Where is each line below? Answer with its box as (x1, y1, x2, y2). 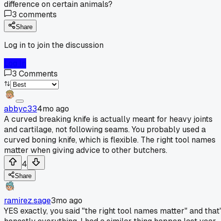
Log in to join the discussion (4, 39, 104, 50)
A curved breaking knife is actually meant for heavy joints (4, 113, 213, 124)
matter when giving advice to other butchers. (4, 145, 167, 155)
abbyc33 (4, 103, 37, 114)
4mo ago (37, 103, 69, 114)
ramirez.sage (4, 195, 51, 206)
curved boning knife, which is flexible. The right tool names (4, 134, 216, 145)
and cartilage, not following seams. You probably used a (4, 124, 206, 135)
